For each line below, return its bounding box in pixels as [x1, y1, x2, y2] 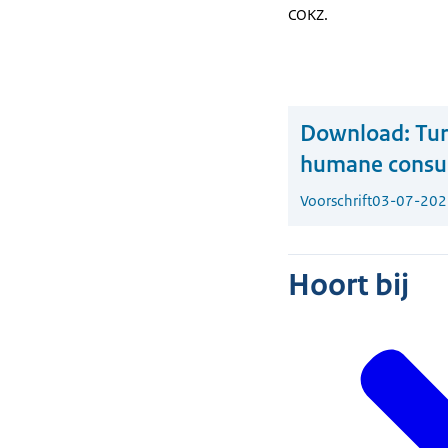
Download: [300, 119, 410, 148]
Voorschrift [300, 191, 372, 210]
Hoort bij [288, 266, 409, 304]
